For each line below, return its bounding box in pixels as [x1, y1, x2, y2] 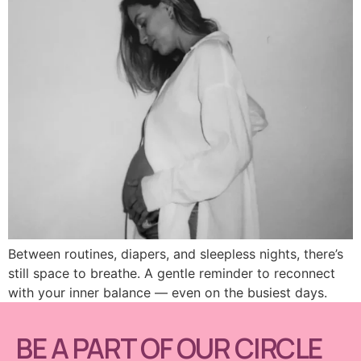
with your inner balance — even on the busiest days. [8, 284, 327, 301]
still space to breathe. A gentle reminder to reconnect [8, 265, 335, 282]
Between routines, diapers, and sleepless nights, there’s [8, 246, 343, 263]
